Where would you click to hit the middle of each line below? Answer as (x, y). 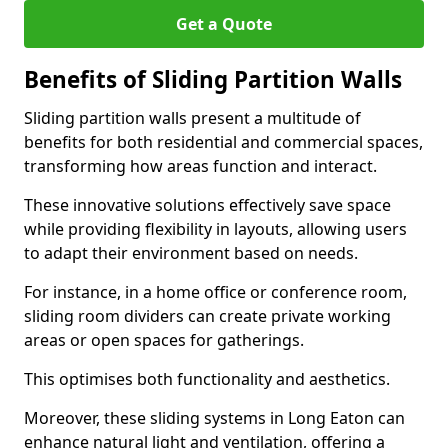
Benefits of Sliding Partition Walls (213, 79)
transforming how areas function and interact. (200, 166)
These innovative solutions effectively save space (207, 205)
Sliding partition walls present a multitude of (192, 118)
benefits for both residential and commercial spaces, (223, 142)
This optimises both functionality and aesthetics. (207, 379)
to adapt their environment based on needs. (191, 253)
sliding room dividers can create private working (207, 316)
